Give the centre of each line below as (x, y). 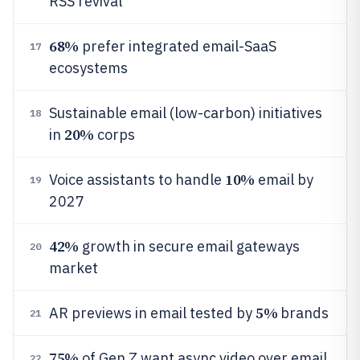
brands (303, 313)
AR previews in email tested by (152, 313)
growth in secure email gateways (189, 246)
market (74, 268)
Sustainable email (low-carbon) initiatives (186, 113)
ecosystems (88, 68)
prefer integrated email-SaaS (177, 46)
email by (284, 180)
